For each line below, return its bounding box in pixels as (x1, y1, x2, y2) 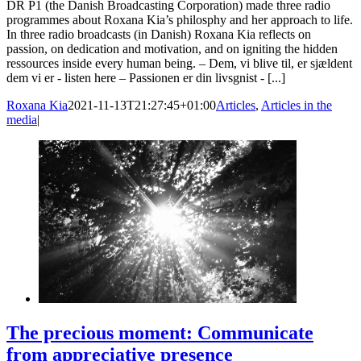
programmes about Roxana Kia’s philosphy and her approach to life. (6, 12, 353, 27)
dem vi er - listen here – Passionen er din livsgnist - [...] (6, 70, 285, 85)
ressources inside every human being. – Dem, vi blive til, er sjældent (6, 56, 352, 70)
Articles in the (261, 98, 332, 112)
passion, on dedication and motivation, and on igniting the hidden (6, 41, 338, 56)
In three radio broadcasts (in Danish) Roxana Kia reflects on (6, 27, 311, 41)
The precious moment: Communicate (6, 322, 313, 343)
